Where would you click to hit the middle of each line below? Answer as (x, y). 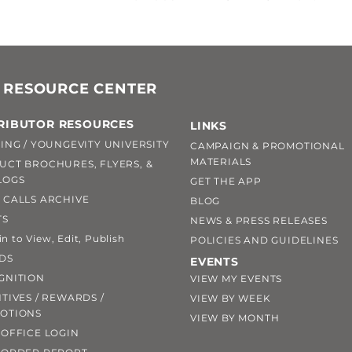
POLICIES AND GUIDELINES (264, 240)
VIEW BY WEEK (230, 298)
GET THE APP (225, 181)
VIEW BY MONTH (235, 317)
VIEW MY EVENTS (236, 278)
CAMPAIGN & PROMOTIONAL (267, 145)
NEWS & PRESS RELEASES (258, 220)
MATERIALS (221, 161)
